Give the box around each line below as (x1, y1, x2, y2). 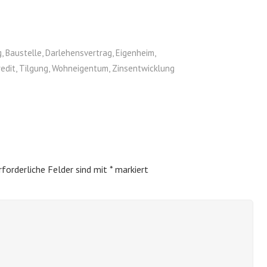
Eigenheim (116, 47, 154, 59)
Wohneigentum (52, 63, 108, 74)
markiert (113, 163, 148, 176)
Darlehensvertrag (45, 47, 112, 59)
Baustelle (5, 47, 42, 59)
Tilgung (19, 63, 48, 74)
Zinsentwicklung (112, 63, 175, 74)
